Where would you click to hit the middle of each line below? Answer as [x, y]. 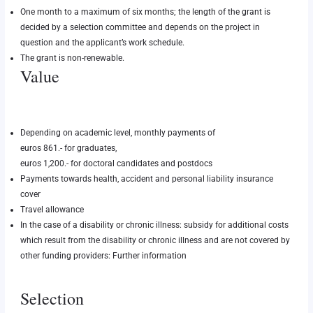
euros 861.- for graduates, [68, 148]
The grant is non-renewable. [72, 58]
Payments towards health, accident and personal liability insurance [146, 179]
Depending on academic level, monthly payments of [117, 133]
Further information [149, 256]
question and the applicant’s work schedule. [102, 43]
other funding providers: [66, 256]
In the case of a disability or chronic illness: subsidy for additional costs [154, 225]
